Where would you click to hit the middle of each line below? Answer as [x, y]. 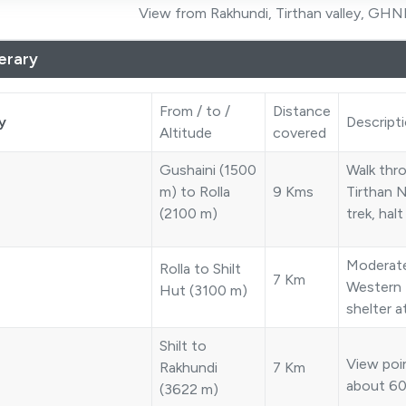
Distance [302, 111]
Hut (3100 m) [203, 291]
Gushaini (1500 [208, 170]
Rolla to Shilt [200, 269]
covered [300, 133]
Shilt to [183, 346]
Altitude [186, 133]
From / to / [195, 111]
